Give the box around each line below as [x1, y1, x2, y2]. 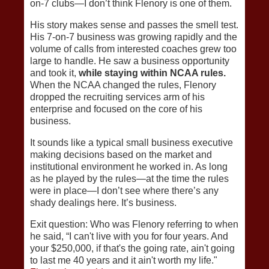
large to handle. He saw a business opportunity [30, 56, 229, 67]
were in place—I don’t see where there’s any [30, 185, 219, 196]
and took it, [30, 68, 79, 79]
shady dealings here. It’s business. [30, 197, 177, 208]
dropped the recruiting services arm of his [30, 92, 205, 103]
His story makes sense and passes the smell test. [30, 20, 238, 31]
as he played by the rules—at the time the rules [30, 173, 229, 184]
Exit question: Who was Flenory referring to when [30, 219, 238, 229]
